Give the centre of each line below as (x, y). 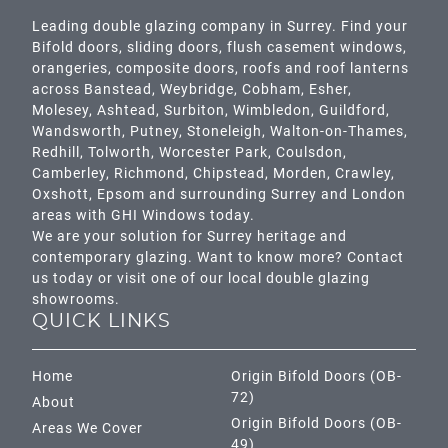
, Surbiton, (194, 110)
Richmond (149, 173)
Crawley (363, 173)
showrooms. (76, 299)
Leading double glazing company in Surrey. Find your (220, 26)
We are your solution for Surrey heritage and (189, 236)
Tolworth (119, 152)
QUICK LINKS (101, 321)
